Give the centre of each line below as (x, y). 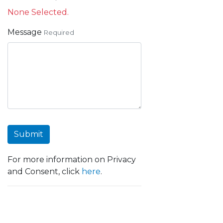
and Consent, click (45, 171)
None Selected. (38, 12)
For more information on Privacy (72, 160)
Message (25, 32)
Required (59, 33)
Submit (29, 134)
